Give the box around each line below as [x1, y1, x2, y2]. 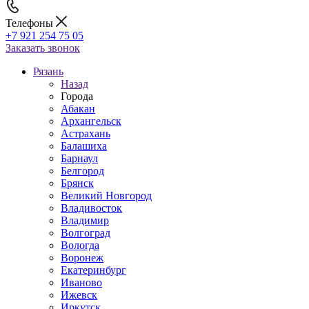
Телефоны [6, 17, 56, 29]
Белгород [61, 165, 104, 177]
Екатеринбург [61, 264, 126, 276]
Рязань [33, 66, 63, 77]
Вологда [61, 239, 99, 251]
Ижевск [61, 289, 97, 301]
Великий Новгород [61, 190, 152, 201]
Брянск [61, 177, 94, 189]
